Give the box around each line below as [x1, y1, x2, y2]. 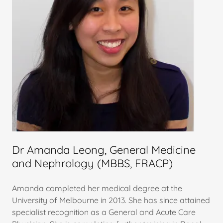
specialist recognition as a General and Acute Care [12, 207, 196, 217]
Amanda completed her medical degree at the [12, 183, 182, 193]
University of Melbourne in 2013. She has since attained [12, 195, 210, 205]
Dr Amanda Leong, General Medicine [12, 142, 196, 157]
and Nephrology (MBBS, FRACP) [12, 156, 173, 170]
